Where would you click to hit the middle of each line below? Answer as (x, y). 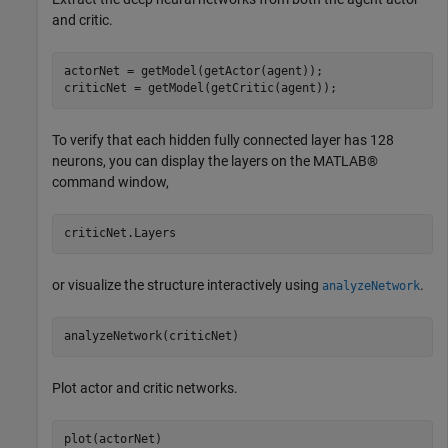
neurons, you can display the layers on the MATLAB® (215, 160)
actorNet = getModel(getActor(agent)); (193, 71)
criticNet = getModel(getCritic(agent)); (200, 88)
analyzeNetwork (371, 285)
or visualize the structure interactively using (187, 284)
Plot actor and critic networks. (145, 387)
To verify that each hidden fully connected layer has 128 (223, 139)
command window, (110, 181)
